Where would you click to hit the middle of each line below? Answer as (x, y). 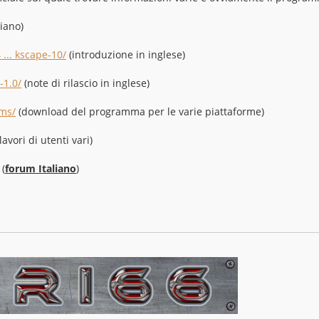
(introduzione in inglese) (126, 54)
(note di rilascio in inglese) (85, 83)
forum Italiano (41, 168)
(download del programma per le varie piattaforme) (140, 111)
